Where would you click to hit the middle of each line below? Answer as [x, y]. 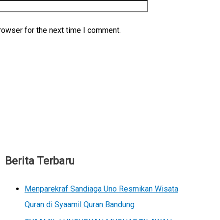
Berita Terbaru [40, 161]
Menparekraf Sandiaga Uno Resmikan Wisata [101, 189]
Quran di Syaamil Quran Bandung [80, 204]
